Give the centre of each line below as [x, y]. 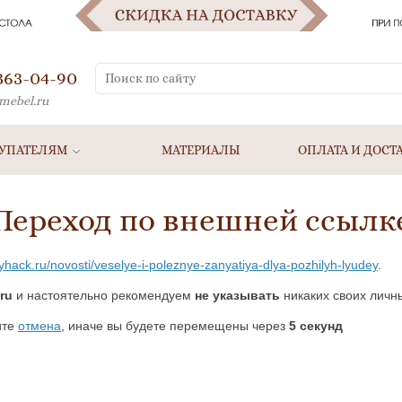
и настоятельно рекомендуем [104, 295]
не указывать [237, 295]
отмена [39, 326]
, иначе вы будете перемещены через [175, 326]
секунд [319, 326]
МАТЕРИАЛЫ [201, 150]
